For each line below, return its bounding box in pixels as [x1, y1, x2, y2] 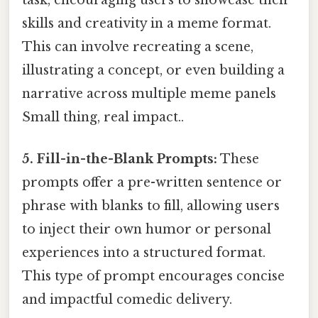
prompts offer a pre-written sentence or [22, 175, 282, 191]
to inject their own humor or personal [22, 221, 271, 238]
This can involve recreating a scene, [22, 39, 253, 55]
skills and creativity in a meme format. [22, 16, 271, 32]
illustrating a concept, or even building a [22, 62, 285, 79]
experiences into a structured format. [22, 245, 265, 261]
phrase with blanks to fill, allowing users [22, 198, 280, 214]
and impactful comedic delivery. [22, 292, 232, 308]
